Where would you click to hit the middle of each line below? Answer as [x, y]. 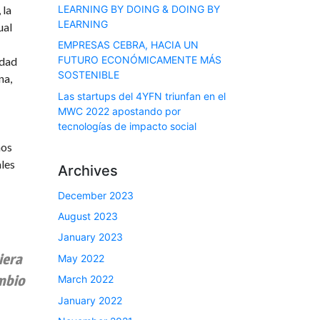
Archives [88, 170]
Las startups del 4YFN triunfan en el [142, 96]
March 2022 [86, 279]
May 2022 [81, 258]
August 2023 [88, 216]
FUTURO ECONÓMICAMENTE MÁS [140, 60]
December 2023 [96, 195]
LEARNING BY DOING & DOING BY [139, 9]
